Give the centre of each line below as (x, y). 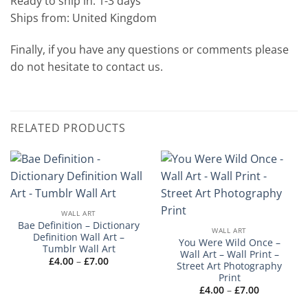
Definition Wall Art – (79, 237)
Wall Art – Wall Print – (229, 254)
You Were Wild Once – (229, 243)
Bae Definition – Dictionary (79, 225)
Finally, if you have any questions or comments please (150, 49)
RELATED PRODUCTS (68, 128)
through (126, 287)
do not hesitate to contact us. (87, 67)
